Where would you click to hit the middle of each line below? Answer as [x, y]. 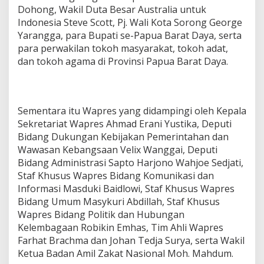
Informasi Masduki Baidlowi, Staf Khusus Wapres [126, 188]
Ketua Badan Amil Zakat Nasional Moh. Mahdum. [126, 253]
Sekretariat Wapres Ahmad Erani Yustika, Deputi [125, 123]
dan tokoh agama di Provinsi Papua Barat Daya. [123, 61]
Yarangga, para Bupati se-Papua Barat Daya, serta [130, 35]
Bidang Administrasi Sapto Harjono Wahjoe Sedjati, [131, 162]
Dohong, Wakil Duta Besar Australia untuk [112, 9]
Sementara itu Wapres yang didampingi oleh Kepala [132, 110]
